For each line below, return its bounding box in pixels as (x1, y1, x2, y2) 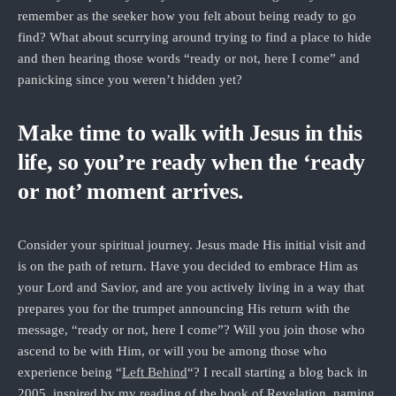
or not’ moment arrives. (18, 179, 244, 204)
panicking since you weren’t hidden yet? (18, 72, 242, 87)
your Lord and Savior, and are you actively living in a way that (18, 280, 364, 294)
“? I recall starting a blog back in (187, 365, 368, 379)
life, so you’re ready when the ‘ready (18, 149, 365, 175)
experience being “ (18, 365, 122, 379)
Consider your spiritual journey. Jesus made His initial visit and (18, 238, 366, 252)
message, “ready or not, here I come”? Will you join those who (18, 323, 365, 337)
